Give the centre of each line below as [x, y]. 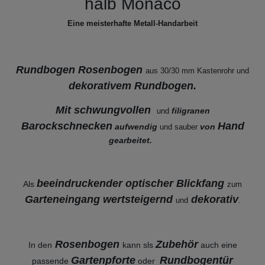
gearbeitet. [132, 140]
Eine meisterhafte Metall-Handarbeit [132, 23]
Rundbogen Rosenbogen [81, 70]
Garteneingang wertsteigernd [100, 199]
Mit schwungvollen [106, 110]
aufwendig [136, 126]
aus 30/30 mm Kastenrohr [191, 70]
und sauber [178, 127]
